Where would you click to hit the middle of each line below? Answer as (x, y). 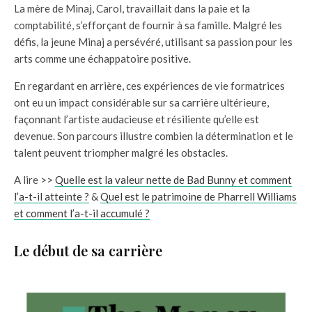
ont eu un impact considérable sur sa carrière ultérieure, (141, 102)
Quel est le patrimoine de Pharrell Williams (198, 196)
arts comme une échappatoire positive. (102, 58)
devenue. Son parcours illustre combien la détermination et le (154, 135)
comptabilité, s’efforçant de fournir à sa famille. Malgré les (148, 25)
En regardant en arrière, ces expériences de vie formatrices (149, 85)
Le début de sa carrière (88, 250)
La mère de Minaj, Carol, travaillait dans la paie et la (132, 8)
